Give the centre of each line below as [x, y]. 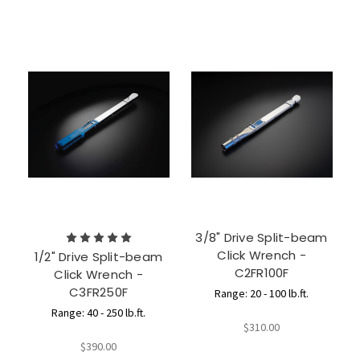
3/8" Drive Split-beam [262, 238]
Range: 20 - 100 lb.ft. [262, 294]
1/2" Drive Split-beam [98, 257]
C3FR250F [98, 292]
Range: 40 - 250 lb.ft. [98, 313]
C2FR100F [262, 273]
